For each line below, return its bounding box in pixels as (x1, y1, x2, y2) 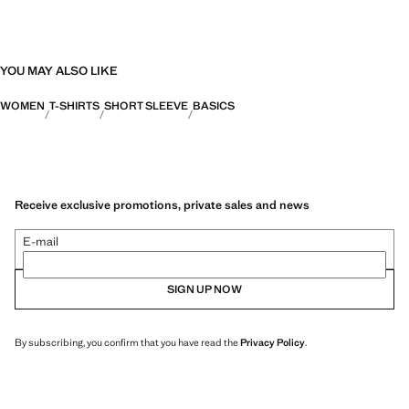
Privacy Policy (240, 335, 305, 349)
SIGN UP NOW (167, 281, 242, 297)
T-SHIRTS (49, 99, 100, 113)
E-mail (23, 233, 58, 249)
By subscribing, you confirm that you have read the (15, 335, 240, 349)
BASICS (193, 99, 235, 113)
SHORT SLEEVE (104, 99, 188, 113)
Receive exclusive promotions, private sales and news (15, 196, 309, 213)
